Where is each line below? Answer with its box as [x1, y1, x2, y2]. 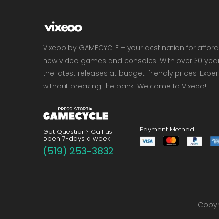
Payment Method [139, 125, 194, 134]
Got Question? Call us [43, 127, 112, 137]
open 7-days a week [43, 134, 110, 144]
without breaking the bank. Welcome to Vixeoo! [43, 81, 206, 91]
